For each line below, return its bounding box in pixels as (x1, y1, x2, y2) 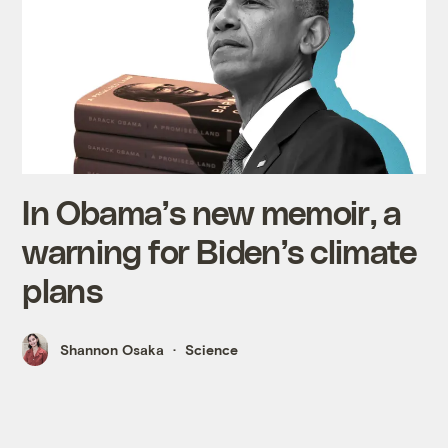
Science (185, 341, 239, 359)
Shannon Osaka (60, 341, 165, 359)
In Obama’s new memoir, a (22, 192, 401, 232)
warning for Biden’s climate (22, 231, 418, 271)
